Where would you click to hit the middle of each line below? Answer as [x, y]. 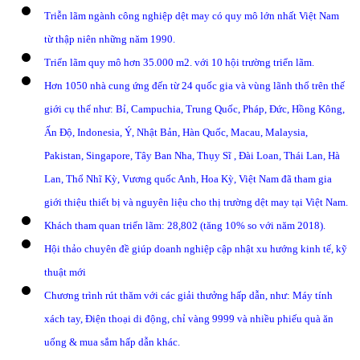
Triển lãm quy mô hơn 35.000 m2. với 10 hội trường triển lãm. [179, 62]
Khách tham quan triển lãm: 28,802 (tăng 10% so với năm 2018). [185, 225]
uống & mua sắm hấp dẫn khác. [112, 342]
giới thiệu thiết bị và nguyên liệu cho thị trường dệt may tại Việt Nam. [196, 202]
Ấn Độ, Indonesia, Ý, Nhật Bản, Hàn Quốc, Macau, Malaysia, [176, 132]
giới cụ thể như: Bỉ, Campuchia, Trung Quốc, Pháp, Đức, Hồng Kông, [194, 109]
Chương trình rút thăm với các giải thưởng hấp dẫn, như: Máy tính [188, 295]
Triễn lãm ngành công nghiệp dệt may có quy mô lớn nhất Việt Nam [192, 16]
